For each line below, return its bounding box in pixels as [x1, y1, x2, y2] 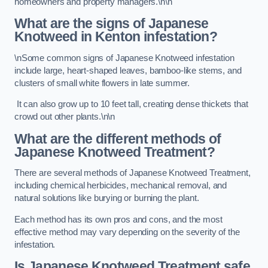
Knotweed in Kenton [14, 29, 141, 45]
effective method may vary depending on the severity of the [14, 227, 240, 237]
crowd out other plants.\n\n [14, 112, 115, 122]
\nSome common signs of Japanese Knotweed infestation [14, 53, 234, 63]
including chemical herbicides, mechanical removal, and [14, 181, 227, 191]
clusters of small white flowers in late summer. [14, 78, 190, 88]
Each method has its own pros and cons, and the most [14, 214, 223, 224]
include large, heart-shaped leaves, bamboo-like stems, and [14, 65, 242, 75]
